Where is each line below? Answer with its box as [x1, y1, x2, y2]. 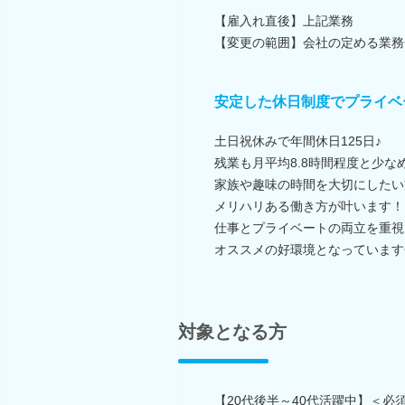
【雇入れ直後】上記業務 [214, 13, 353, 28]
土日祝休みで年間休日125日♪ [214, 133, 381, 148]
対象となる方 [178, 321, 287, 342]
